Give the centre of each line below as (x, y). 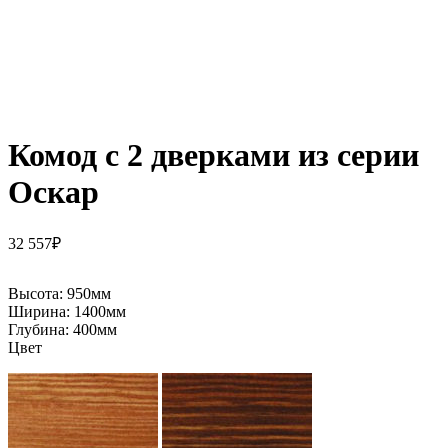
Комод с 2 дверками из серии (213, 155)
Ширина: (41, 312)
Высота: (37, 294)
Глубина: (40, 330)
